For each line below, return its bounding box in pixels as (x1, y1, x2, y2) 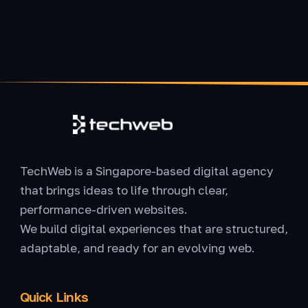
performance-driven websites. (19, 201, 188, 217)
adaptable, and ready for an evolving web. (19, 240, 255, 255)
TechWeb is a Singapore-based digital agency (19, 163, 274, 178)
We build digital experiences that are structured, (19, 221, 288, 236)
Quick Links (19, 289, 89, 305)
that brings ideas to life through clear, (19, 182, 228, 197)
